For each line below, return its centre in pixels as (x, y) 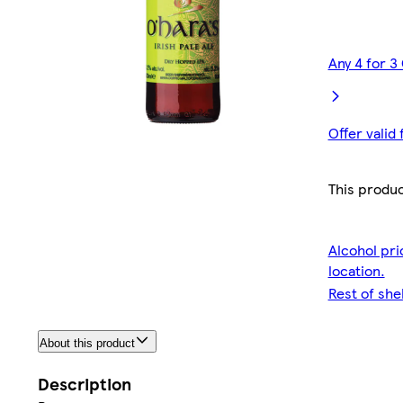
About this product (87, 344)
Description (85, 384)
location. (356, 271)
